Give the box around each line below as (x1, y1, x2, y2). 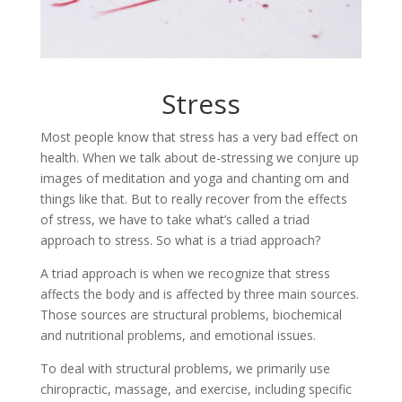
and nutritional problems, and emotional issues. (39, 326, 316, 344)
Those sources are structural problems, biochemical (39, 305, 342, 323)
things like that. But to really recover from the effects (39, 189, 347, 207)
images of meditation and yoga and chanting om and (39, 169, 349, 187)
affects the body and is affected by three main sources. (39, 284, 359, 302)
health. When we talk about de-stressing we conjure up (39, 148, 359, 166)
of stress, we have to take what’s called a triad (39, 210, 310, 228)
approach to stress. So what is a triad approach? (39, 231, 320, 249)
